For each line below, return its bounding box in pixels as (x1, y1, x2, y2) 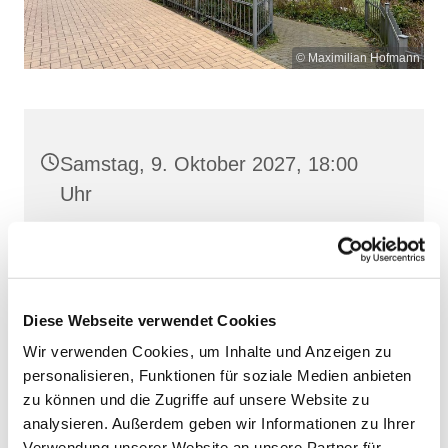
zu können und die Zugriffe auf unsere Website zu (23, 390, 369, 408)
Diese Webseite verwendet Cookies (23, 311, 276, 329)
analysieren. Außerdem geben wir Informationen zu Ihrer (23, 414, 415, 432)
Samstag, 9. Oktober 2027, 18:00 (60, 152, 358, 175)
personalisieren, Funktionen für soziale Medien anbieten (23, 366, 412, 384)
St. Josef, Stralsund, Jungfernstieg (60, 236, 367, 259)
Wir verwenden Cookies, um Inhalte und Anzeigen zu (23, 342, 392, 360)
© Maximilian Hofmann (296, 50, 420, 65)
